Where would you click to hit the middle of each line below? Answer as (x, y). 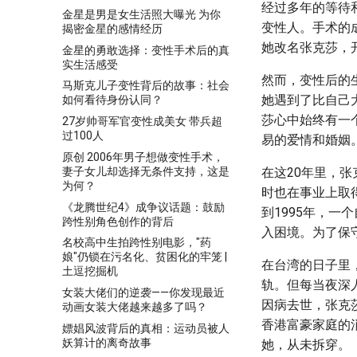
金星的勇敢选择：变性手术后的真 (146, 50)
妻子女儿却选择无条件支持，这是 (146, 171)
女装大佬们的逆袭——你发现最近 (143, 292)
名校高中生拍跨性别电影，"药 (137, 243)
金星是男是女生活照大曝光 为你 (141, 14)
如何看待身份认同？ (112, 100)
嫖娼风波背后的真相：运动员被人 (146, 328)
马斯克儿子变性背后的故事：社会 (146, 86)
